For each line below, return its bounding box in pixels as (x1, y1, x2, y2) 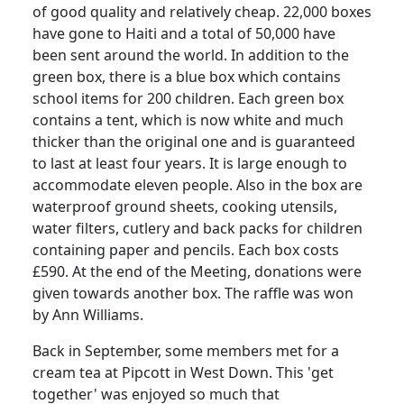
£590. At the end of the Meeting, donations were (32, 261, 362, 281)
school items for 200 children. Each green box (32, 87, 344, 108)
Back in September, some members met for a (32, 340, 339, 361)
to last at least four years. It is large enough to (32, 152, 347, 173)
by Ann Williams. (32, 304, 143, 325)
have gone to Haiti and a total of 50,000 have (32, 23, 335, 43)
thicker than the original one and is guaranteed (32, 131, 355, 151)
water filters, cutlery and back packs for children (32, 217, 363, 238)
